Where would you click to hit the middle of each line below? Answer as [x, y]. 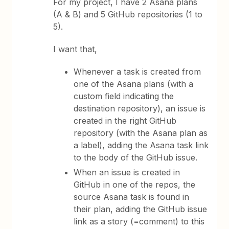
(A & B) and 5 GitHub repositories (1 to [128, 14]
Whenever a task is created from [138, 72]
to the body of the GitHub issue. [136, 157]
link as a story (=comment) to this [139, 221]
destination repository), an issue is [140, 108]
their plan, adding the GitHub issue [141, 209]
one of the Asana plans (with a [134, 84]
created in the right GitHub [125, 121]
